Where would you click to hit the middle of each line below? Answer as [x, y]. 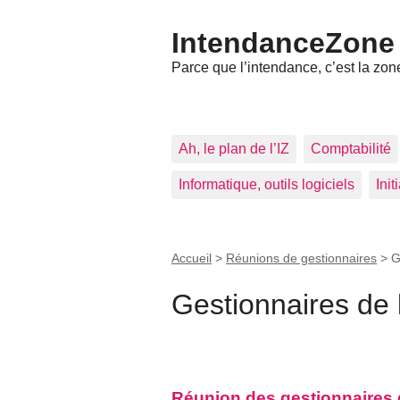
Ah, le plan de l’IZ [234, 149]
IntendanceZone [283, 43]
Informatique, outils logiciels [267, 185]
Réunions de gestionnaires [301, 258]
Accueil [192, 258]
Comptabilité [351, 149]
